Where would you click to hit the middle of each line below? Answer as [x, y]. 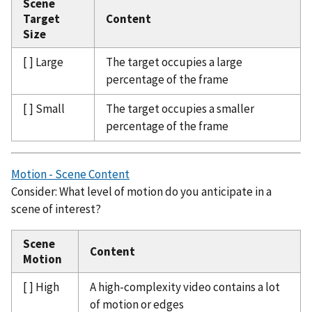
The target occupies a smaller [180, 108]
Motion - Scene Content [70, 174]
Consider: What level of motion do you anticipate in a [141, 191]
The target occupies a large [174, 62]
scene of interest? [56, 209]
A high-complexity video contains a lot [185, 287]
